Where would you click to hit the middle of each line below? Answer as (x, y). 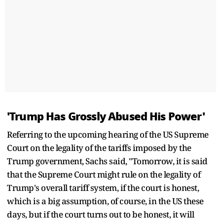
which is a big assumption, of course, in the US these (105, 201)
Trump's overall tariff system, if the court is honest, (103, 187)
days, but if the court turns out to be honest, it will (100, 214)
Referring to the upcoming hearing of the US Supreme (108, 134)
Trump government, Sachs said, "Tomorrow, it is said (107, 161)
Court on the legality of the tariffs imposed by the (99, 147)
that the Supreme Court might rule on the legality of (104, 174)
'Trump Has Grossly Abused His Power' (106, 116)
